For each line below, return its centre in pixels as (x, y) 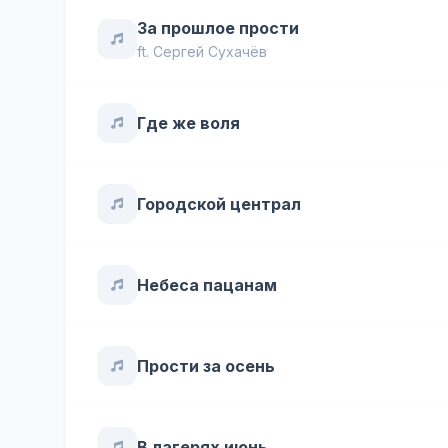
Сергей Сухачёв (210, 51)
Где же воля (188, 123)
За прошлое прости (218, 28)
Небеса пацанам (207, 285)
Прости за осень (206, 366)
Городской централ (219, 204)
